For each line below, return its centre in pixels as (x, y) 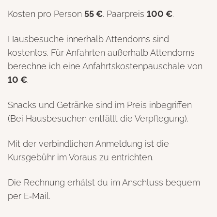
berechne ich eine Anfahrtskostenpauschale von (105, 66)
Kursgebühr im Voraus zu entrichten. (81, 157)
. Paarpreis (125, 14)
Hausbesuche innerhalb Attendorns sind (88, 39)
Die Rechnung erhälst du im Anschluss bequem (104, 182)
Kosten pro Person (46, 14)
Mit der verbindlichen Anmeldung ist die (88, 143)
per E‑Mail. (29, 196)
